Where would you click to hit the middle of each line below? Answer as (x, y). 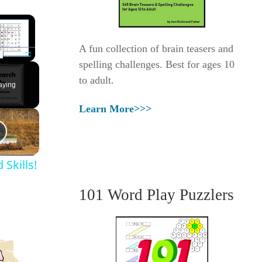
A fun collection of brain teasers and (156, 48)
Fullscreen (38, 67)
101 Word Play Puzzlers (156, 195)
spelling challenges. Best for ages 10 (156, 64)
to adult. (96, 80)
